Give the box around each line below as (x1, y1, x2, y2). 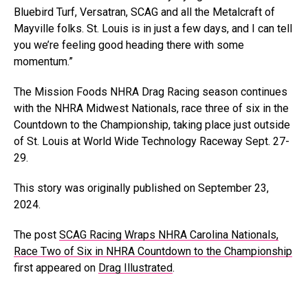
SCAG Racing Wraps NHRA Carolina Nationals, (59, 228, 278, 241)
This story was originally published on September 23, (14, 181, 269, 195)
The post (14, 228, 59, 241)
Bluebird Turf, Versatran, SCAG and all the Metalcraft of (14, 5, 275, 19)
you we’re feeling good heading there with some (14, 38, 244, 52)
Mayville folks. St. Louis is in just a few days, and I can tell (14, 22, 292, 35)
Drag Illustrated (98, 261, 173, 274)
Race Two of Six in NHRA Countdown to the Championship (14, 245, 292, 258)
